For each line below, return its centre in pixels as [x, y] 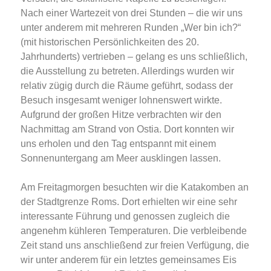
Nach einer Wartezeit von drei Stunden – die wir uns [132, 13]
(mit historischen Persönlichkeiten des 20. [110, 42]
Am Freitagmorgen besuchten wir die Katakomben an [135, 188]
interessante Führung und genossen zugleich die [125, 217]
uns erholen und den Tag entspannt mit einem [118, 144]
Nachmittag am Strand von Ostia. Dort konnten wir [127, 129]
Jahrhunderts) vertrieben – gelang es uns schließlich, [134, 57]
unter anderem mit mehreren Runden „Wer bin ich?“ [131, 28]
